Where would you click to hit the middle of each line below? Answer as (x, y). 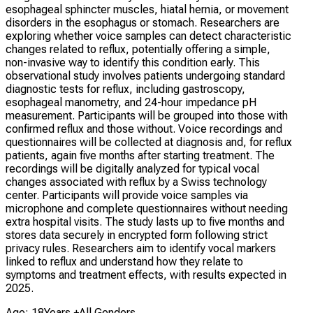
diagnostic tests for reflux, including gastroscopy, (125, 89)
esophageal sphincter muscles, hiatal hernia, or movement (147, 9)
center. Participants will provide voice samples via (127, 195)
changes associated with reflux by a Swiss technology (136, 182)
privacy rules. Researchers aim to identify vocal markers (141, 248)
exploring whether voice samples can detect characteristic (148, 36)
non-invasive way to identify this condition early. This (133, 62)
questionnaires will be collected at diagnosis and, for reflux (149, 142)
